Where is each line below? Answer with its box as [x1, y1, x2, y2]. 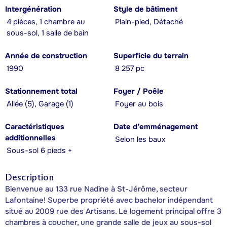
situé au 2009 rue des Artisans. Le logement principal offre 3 [5, 206, 221, 216]
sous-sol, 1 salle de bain [7, 28, 89, 38]
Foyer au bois [115, 99, 163, 109]
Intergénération [5, 4, 61, 14]
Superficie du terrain [113, 51, 188, 61]
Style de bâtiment [113, 4, 177, 14]
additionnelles [5, 133, 56, 143]
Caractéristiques [5, 122, 64, 132]
